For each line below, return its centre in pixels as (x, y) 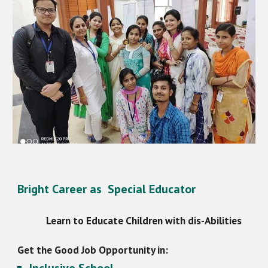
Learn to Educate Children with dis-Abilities (134, 221)
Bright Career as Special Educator (107, 189)
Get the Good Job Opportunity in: (94, 250)
